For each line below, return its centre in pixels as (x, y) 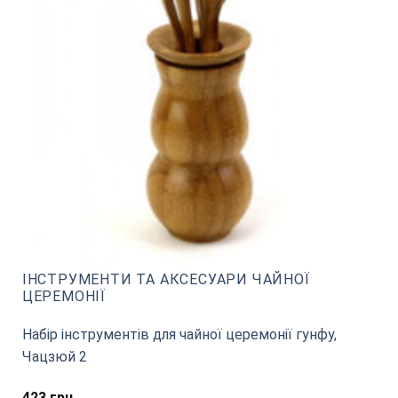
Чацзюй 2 (54, 357)
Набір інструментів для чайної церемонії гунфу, (179, 334)
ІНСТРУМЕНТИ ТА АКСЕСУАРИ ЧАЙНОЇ (166, 280)
